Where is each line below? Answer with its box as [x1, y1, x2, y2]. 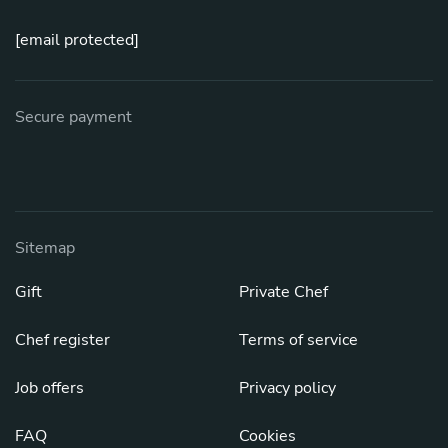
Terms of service [239, 328, 358, 351]
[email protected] [15, 28, 139, 51]
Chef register [15, 328, 110, 351]
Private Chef [239, 280, 328, 303]
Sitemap [15, 236, 75, 259]
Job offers [15, 376, 84, 399]
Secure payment [15, 105, 132, 128]
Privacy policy [239, 376, 336, 399]
